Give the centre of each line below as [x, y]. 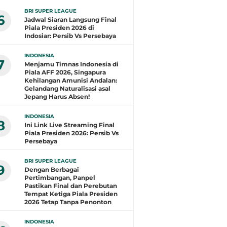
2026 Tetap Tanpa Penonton [68, 202]
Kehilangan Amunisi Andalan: [71, 80]
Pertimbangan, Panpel [60, 178]
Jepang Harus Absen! [57, 97]
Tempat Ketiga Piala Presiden [71, 194]
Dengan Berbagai [52, 169]
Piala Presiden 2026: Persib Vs [71, 133]
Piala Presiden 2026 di [59, 28]
